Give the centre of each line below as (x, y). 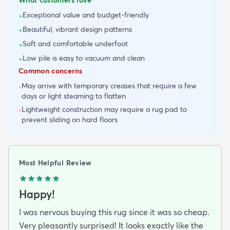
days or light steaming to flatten (74, 96)
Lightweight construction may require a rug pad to (104, 109)
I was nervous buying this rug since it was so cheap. (114, 212)
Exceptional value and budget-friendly (86, 15)
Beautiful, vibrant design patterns (77, 29)
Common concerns (51, 71)
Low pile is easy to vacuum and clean (84, 58)
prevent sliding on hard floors (70, 119)
